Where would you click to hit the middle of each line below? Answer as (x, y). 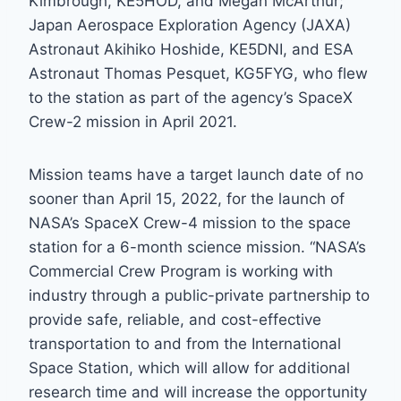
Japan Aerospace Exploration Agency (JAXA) (190, 26)
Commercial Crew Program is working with (181, 272)
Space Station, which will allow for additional (189, 368)
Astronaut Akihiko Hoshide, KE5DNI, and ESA (191, 50)
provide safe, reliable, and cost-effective (175, 320)
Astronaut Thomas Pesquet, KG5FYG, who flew (198, 74)
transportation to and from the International (185, 344)
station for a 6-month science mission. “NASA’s (197, 247)
